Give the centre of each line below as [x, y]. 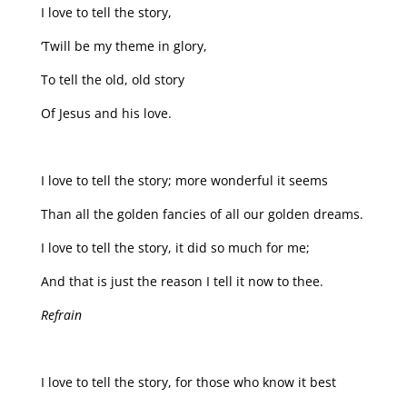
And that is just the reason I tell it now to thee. [182, 282]
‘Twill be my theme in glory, [124, 46]
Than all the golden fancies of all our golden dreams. [202, 214]
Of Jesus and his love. [106, 114]
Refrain [61, 315]
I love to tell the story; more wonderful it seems [184, 181]
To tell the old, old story [112, 80]
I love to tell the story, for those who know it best [188, 382]
